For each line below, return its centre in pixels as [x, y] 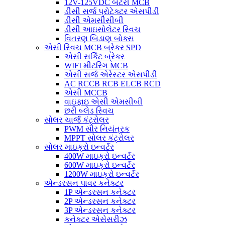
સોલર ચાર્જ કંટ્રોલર [77, 120]
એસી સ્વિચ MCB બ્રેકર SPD [93, 47]
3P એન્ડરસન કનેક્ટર [100, 210]
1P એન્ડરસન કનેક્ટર [100, 192]
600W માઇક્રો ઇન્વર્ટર [100, 165]
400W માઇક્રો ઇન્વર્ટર [100, 156]
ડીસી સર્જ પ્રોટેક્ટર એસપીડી [112, 11]
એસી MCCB [86, 93]
